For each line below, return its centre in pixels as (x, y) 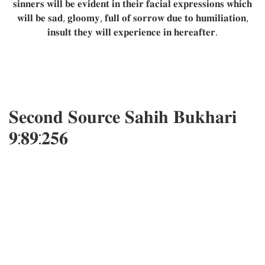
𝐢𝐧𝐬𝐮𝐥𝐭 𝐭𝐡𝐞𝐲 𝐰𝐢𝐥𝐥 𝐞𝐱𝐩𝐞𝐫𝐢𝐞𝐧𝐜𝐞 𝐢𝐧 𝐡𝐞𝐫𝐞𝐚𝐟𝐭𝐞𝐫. (132, 32)
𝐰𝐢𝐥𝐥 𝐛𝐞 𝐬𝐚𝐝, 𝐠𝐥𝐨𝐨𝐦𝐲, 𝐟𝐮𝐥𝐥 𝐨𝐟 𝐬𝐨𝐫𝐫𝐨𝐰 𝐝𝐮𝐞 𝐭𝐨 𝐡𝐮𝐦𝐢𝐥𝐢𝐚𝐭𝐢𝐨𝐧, (132, 18)
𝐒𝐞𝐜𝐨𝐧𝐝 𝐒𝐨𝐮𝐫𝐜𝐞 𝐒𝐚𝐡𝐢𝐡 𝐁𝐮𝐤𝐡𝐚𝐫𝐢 (123, 117)
